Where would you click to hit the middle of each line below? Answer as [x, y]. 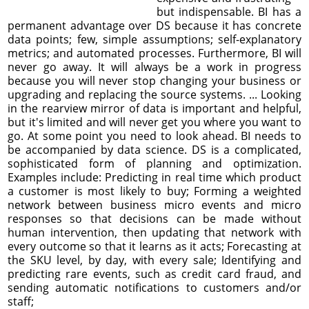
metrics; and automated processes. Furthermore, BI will [154, 53]
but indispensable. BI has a [229, 11]
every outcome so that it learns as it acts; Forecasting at [154, 246]
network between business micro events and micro [154, 205]
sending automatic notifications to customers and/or [154, 287]
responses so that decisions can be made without [154, 218]
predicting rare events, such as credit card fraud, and [154, 273]
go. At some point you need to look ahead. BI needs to [154, 136]
